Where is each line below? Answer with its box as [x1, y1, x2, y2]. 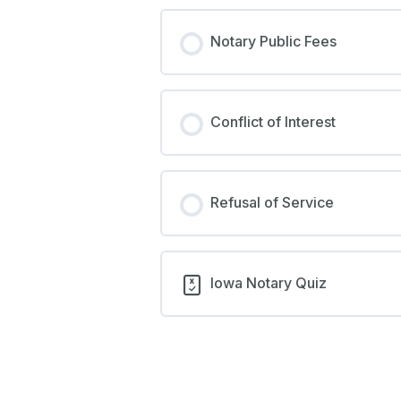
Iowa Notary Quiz [209, 274, 327, 292]
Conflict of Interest [209, 113, 336, 131]
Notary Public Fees [209, 32, 337, 50]
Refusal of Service [209, 193, 334, 211]
